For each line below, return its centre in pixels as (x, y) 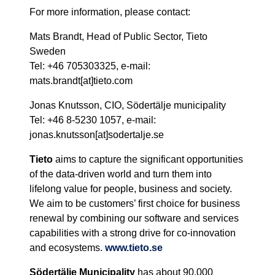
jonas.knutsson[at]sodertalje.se (97, 135)
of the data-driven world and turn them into (121, 174)
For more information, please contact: (110, 12)
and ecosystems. (67, 248)
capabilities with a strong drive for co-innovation (133, 233)
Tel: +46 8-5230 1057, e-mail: (93, 120)
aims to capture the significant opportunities (148, 160)
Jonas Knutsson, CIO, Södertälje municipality (128, 106)
